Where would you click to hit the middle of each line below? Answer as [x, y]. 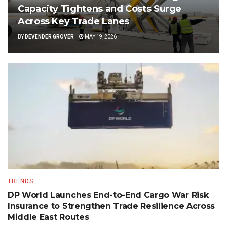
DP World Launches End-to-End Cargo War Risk [108, 195]
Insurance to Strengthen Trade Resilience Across [111, 206]
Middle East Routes [48, 217]
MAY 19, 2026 [100, 37]
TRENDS [21, 182]
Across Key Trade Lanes [74, 22]
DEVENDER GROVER [49, 37]
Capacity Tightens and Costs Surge [100, 9]
